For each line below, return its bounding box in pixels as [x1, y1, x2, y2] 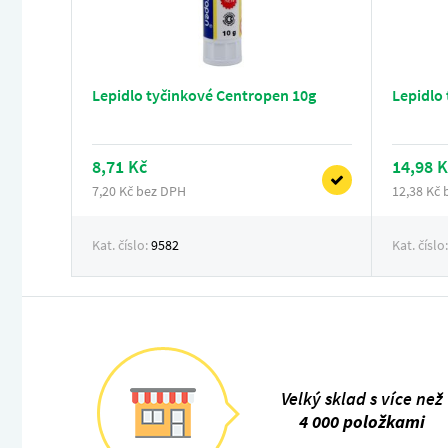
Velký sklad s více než [280, 387, 443, 410]
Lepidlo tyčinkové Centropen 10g [92, 85, 316, 105]
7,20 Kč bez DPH [92, 182, 186, 200]
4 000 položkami [298, 410, 425, 433]
